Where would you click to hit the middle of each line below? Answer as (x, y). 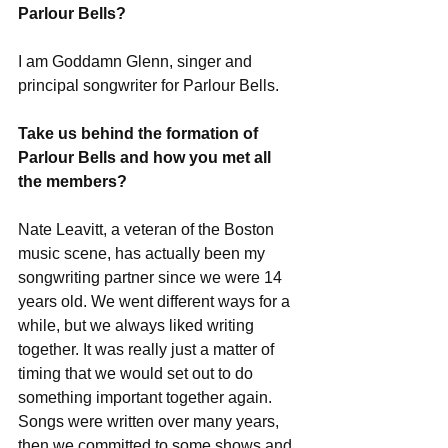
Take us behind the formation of (140, 133)
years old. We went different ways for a (156, 301)
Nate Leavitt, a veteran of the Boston (148, 229)
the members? (72, 181)
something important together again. (147, 397)
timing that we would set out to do (137, 373)
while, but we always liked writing (138, 325)
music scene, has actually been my (143, 253)
